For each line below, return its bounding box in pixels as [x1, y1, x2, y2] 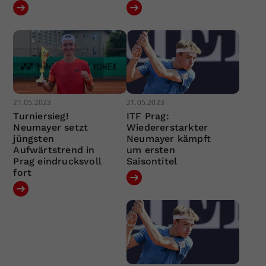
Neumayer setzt [13, 122, 88, 134]
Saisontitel [126, 156, 178, 167]
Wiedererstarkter [126, 122, 208, 134]
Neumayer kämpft [126, 133, 211, 145]
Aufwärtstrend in [13, 144, 95, 156]
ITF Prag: [126, 110, 169, 122]
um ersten [126, 144, 175, 156]
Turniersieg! [13, 110, 69, 122]
